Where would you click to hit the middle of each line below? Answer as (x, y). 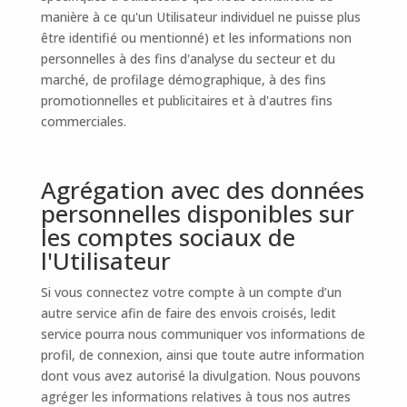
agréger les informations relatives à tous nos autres (195, 397)
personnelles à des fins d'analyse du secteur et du (188, 59)
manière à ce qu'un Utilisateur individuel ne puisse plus (200, 17)
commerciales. (83, 121)
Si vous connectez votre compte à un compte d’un (191, 292)
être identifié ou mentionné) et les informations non (196, 38)
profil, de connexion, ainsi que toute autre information (202, 355)
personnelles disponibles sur (197, 213)
